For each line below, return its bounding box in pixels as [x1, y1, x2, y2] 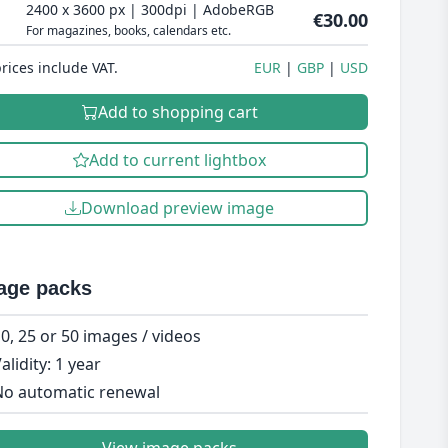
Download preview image [81, 197, 275, 219]
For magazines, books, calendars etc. [25, 22, 231, 39]
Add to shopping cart [97, 101, 258, 123]
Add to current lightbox [89, 149, 267, 171]
